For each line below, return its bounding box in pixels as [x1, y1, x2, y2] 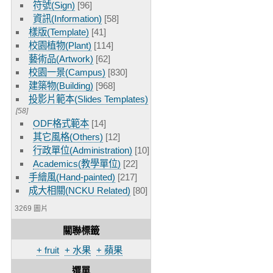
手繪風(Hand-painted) [29, 171, 116, 182]
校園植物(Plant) [29, 40, 92, 51]
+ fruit [36, 244, 59, 255]
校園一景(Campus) [29, 66, 106, 77]
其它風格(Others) [33, 131, 104, 142]
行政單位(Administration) [33, 144, 133, 155]
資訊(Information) [33, 13, 102, 24]
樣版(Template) [29, 26, 90, 37]
